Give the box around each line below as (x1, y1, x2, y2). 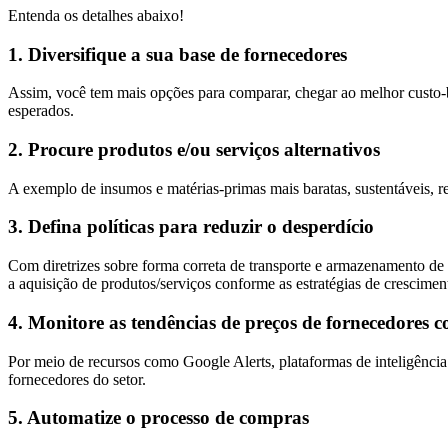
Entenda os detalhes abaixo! (8, 6, 184, 24)
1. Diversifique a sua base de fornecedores (8, 43, 347, 65)
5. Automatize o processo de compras (8, 407, 309, 429)
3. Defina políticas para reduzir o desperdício (8, 216, 374, 238)
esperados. (8, 102, 74, 120)
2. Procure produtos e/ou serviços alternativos (8, 139, 380, 160)
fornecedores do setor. (8, 370, 146, 388)
